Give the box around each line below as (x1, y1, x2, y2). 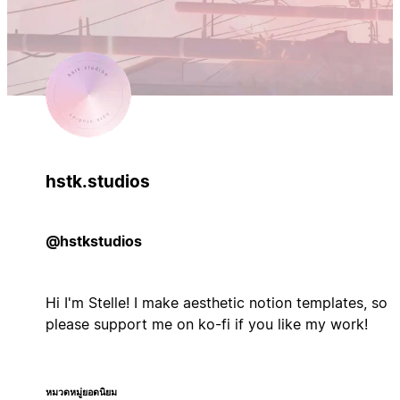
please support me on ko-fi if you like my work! (45, 314, 368, 333)
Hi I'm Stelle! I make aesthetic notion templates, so (45, 293, 387, 312)
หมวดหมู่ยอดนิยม (45, 386, 117, 398)
